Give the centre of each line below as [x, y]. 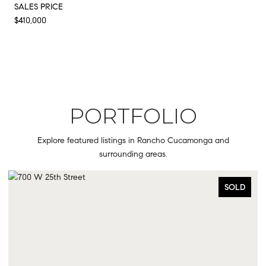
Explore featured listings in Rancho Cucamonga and [133, 140]
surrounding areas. [133, 154]
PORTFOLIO [133, 115]
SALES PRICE [39, 7]
